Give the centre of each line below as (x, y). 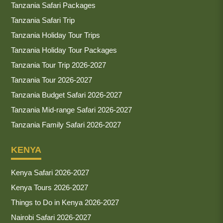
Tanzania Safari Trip (43, 20)
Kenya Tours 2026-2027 (50, 187)
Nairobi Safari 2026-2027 (51, 217)
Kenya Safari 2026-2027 (50, 172)
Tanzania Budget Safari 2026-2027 (66, 95)
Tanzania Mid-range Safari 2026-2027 (71, 110)
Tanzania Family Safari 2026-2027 (66, 124)
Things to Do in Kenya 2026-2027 (65, 202)
